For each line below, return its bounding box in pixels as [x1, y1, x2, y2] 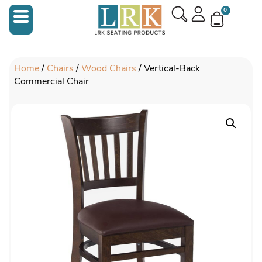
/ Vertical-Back [136, 62, 201, 75]
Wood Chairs [81, 62, 137, 75]
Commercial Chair [14, 75, 89, 88]
